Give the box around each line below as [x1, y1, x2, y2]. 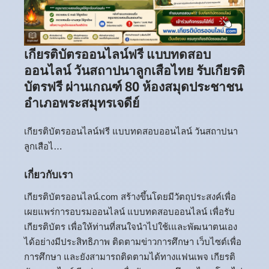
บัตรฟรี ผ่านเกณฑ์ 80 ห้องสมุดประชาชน [24, 77, 243, 94]
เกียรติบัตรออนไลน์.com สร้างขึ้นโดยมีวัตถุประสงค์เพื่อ [24, 192, 236, 202]
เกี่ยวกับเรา [24, 167, 73, 181]
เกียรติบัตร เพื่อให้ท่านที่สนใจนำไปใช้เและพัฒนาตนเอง [24, 222, 237, 232]
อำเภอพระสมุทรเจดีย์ [24, 94, 139, 110]
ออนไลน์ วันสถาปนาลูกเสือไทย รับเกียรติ [24, 61, 245, 78]
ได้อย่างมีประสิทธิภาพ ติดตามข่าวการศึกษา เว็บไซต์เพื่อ [24, 237, 241, 247]
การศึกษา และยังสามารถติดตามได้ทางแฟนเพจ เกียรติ [24, 252, 235, 262]
